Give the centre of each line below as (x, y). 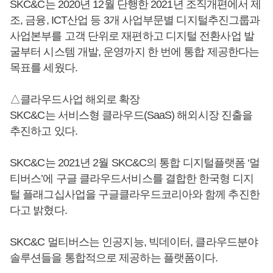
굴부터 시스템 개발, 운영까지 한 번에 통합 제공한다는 (135, 51)
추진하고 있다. (44, 131)
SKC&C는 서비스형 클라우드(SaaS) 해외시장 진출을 (131, 115)
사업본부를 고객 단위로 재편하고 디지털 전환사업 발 (132, 36)
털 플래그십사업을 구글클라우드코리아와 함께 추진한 (135, 194)
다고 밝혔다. (38, 210)
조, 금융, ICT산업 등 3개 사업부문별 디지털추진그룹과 (135, 20)
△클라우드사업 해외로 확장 (75, 99)
